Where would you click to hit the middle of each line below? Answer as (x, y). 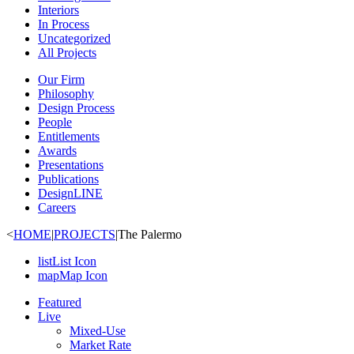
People (55, 122)
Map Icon (83, 275)
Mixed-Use (98, 331)
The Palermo (150, 234)
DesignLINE (70, 193)
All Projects (67, 53)
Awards (57, 151)
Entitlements (69, 136)
